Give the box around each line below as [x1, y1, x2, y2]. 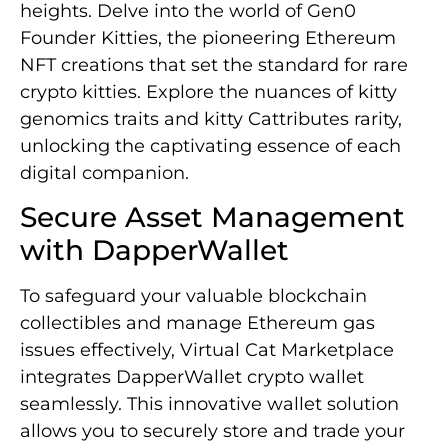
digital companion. [20, 161, 189, 184]
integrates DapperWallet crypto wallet [20, 365, 364, 388]
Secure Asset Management [20, 199, 405, 234]
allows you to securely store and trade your [20, 419, 405, 442]
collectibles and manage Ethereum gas [20, 311, 375, 334]
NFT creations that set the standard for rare [20, 53, 408, 76]
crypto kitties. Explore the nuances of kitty [20, 80, 397, 103]
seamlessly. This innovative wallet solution [20, 392, 399, 415]
